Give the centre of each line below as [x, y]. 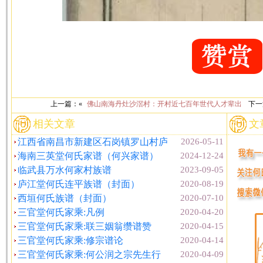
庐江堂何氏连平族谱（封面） [79, 184]
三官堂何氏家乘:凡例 [61, 212]
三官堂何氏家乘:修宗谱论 [70, 240]
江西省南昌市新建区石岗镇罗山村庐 [93, 142]
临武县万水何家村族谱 [65, 170]
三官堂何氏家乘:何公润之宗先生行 [89, 254]
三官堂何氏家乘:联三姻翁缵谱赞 [85, 226]
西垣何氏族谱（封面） [65, 198]
